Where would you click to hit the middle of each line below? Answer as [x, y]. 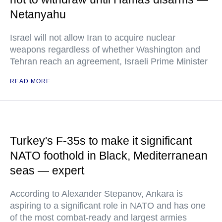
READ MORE [30, 81]
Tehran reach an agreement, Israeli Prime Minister [109, 61]
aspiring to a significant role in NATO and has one [108, 206]
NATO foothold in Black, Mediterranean [109, 156]
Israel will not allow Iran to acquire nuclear [93, 38]
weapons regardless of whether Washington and [105, 50]
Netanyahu [38, 14]
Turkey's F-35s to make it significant [101, 141]
